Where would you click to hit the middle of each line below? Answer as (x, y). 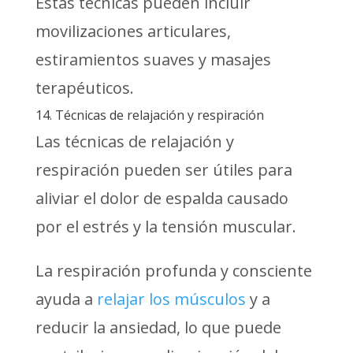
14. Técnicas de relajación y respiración (149, 115)
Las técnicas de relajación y (134, 141)
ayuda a (66, 299)
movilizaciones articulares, (133, 31)
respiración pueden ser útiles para (163, 169)
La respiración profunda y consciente (173, 270)
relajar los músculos (171, 299)
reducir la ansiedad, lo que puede (158, 327)
